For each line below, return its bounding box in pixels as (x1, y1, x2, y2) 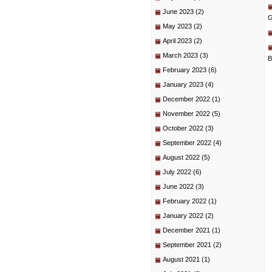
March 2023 (163, 52, 198, 59)
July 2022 (163, 168, 191, 175)
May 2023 (163, 22, 192, 30)
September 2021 (163, 241, 211, 248)
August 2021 (163, 256, 200, 263)
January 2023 (163, 81, 203, 88)
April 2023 (163, 37, 192, 44)
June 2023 (163, 8, 194, 15)
